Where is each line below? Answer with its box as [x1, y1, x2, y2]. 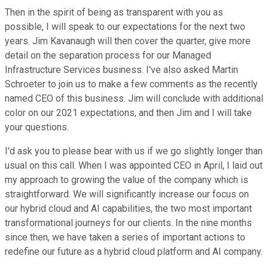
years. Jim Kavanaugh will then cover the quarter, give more [5, 35, 251, 47]
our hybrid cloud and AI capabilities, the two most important [5, 203, 252, 215]
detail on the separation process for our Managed [5, 50, 211, 62]
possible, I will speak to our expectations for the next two [5, 21, 245, 33]
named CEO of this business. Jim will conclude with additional [5, 93, 263, 105]
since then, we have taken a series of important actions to [5, 232, 245, 243]
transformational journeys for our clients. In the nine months [5, 217, 252, 229]
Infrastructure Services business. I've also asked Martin [5, 64, 238, 76]
